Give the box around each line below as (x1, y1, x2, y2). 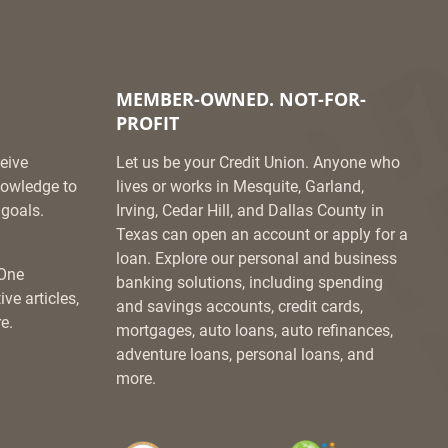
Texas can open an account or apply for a (116, 225, 408, 245)
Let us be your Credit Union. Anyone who (116, 153, 400, 173)
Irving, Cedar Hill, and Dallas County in (116, 201, 384, 221)
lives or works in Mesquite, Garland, (116, 177, 364, 197)
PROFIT (116, 111, 179, 136)
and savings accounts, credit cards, (116, 297, 363, 317)
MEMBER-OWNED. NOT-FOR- (116, 87, 366, 112)
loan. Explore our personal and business (116, 249, 397, 269)
